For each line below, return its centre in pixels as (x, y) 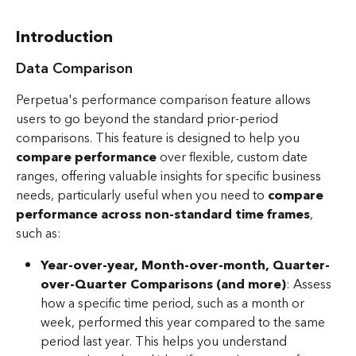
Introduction (64, 38)
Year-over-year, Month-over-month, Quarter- (185, 266)
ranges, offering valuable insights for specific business (170, 177)
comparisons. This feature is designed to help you (159, 139)
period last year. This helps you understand (165, 342)
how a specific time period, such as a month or (174, 304)
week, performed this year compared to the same (184, 323)
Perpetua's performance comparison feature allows (165, 101)
